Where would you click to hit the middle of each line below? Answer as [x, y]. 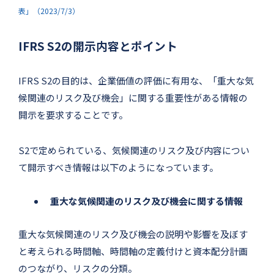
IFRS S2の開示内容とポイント [98, 45]
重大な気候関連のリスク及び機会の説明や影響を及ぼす [133, 234]
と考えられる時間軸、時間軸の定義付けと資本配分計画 [133, 251]
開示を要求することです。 [73, 114]
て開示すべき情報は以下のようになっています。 [118, 167]
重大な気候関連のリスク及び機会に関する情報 [146, 201]
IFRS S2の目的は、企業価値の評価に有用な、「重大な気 [136, 80]
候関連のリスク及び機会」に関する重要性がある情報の [133, 97]
